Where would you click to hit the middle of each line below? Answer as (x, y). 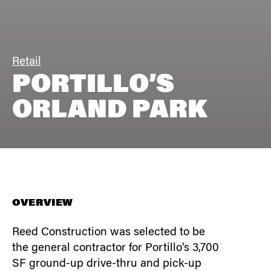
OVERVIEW (43, 203)
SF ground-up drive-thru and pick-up (107, 264)
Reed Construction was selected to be (109, 232)
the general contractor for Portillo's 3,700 (116, 248)
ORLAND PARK (109, 111)
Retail (27, 62)
